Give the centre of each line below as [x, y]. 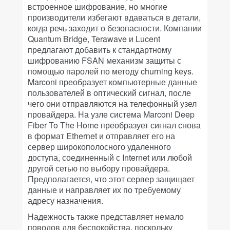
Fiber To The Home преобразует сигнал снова [114, 125]
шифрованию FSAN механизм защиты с [104, 60]
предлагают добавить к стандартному [100, 50]
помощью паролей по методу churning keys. [111, 71]
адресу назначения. [65, 200]
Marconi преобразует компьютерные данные [112, 82]
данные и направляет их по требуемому [104, 190]
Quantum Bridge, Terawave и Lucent [94, 39]
